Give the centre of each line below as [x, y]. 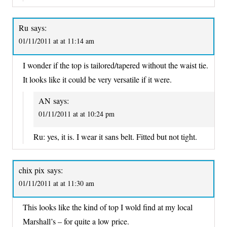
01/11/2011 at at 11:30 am [56, 183]
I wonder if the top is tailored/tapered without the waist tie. [116, 65]
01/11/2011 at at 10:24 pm [77, 113]
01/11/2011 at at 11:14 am [56, 41]
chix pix [32, 170]
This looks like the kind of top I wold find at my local [108, 207]
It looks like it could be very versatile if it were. [97, 79]
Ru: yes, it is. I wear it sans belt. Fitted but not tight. [115, 136]
